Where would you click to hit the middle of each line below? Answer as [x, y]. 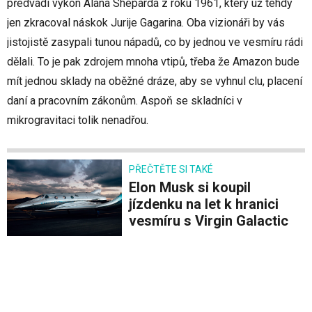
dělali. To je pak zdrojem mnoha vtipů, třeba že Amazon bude [153, 62]
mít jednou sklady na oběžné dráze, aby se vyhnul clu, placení [155, 81]
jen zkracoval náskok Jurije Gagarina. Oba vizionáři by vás [146, 23]
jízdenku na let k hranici [204, 204]
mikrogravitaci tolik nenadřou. [78, 120]
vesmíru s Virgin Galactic [209, 221]
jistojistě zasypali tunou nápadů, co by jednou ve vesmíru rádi [155, 42]
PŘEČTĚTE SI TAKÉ [171, 170]
